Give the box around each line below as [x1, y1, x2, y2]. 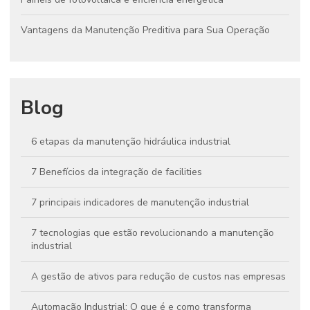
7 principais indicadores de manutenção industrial [31, 196, 249, 209]
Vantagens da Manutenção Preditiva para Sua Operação [21, 24, 270, 37]
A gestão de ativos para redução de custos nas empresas [31, 270, 286, 283]
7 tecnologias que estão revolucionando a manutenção [31, 226, 274, 239]
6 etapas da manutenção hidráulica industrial [31, 135, 230, 148]
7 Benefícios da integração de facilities [31, 165, 202, 179]
